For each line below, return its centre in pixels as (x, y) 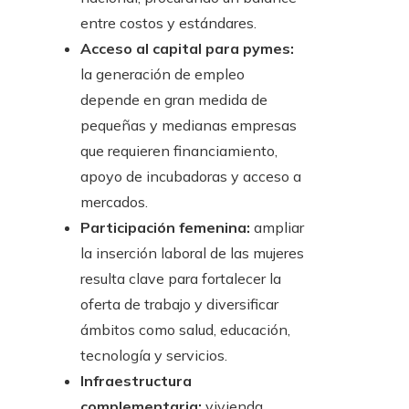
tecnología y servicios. (154, 356)
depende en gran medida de (174, 100)
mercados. (114, 202)
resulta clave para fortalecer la (181, 279)
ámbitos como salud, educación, (185, 330)
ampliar (277, 228)
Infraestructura (136, 381)
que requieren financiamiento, (179, 151)
